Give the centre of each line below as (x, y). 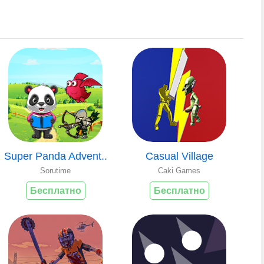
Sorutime (55, 170)
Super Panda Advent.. (55, 156)
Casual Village (179, 156)
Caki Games (179, 170)
